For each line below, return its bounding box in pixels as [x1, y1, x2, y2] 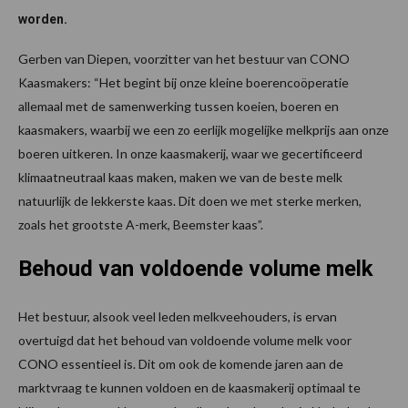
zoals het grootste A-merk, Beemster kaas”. [18, 217, 263, 233]
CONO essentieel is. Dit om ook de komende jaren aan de [18, 356, 343, 372]
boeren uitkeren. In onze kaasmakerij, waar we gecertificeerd [18, 146, 362, 162]
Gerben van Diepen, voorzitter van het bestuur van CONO [18, 51, 350, 67]
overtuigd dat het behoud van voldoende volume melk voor [18, 332, 352, 349]
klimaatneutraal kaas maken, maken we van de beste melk [18, 169, 342, 186]
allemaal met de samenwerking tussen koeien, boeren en [18, 98, 339, 115]
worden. [18, 12, 70, 27]
